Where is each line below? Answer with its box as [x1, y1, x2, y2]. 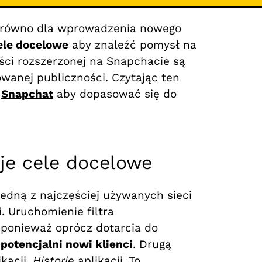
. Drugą [133, 237, 171, 251]
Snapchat [1, 87, 53, 101]
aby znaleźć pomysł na [68, 37, 196, 51]
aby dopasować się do [53, 87, 177, 101]
